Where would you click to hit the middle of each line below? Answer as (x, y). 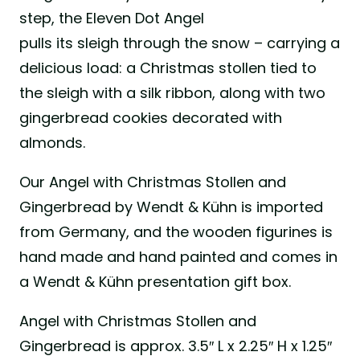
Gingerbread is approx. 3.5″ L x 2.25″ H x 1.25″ (176, 346)
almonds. (52, 143)
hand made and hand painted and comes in (178, 257)
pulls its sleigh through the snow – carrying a (180, 43)
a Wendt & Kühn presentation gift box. (155, 282)
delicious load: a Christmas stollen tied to (168, 68)
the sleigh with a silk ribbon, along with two (172, 93)
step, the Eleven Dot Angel (112, 18)
